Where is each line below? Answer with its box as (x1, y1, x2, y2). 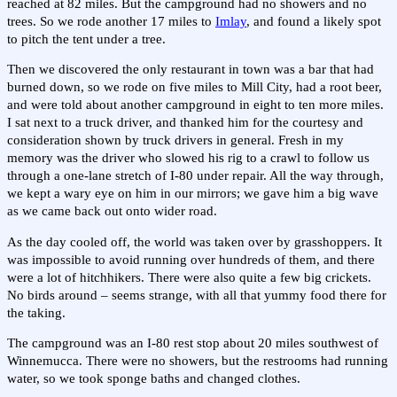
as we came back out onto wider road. (7, 204, 217, 219)
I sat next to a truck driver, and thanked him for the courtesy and (7, 115, 363, 130)
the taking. (7, 305, 66, 320)
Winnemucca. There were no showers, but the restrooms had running (7, 354, 388, 369)
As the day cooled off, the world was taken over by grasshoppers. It (7, 234, 382, 249)
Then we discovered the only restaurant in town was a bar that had (7, 62, 374, 77)
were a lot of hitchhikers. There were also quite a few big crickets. (7, 269, 371, 284)
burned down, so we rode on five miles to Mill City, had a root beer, (7, 80, 382, 95)
